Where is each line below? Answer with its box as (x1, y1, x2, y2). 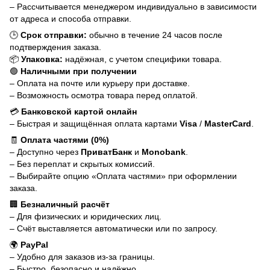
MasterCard (204, 118, 251, 128)
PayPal (20, 239, 48, 250)
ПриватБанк (81, 146, 132, 157)
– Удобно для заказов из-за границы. (10, 251, 155, 262)
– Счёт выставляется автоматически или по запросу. (10, 223, 218, 233)
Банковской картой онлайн (21, 106, 137, 116)
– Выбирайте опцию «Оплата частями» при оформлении (10, 171, 237, 181)
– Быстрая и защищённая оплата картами (10, 118, 180, 128)
